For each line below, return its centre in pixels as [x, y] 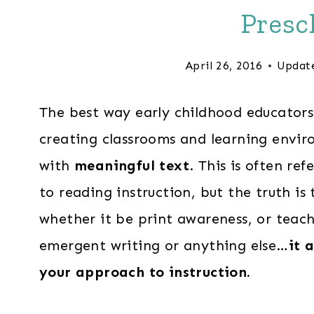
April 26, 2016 [224, 66]
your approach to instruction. [145, 272]
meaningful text [130, 166]
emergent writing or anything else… [164, 246]
